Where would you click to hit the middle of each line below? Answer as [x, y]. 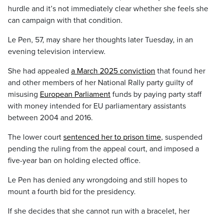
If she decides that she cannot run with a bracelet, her [99, 211]
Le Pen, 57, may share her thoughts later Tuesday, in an [100, 40]
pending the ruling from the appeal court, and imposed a [103, 149]
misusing [24, 94]
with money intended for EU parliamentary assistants [97, 106]
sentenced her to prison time [112, 137]
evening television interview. [57, 52]
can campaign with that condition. [65, 20]
